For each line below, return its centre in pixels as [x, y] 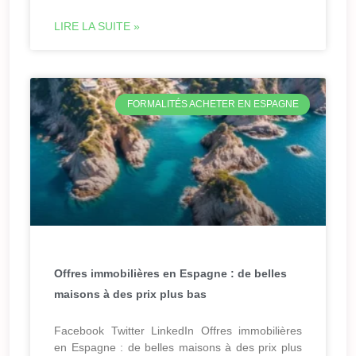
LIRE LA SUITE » [97, 27]
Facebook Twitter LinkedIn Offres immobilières [178, 331]
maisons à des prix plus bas [130, 294]
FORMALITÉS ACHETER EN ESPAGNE [213, 104]
